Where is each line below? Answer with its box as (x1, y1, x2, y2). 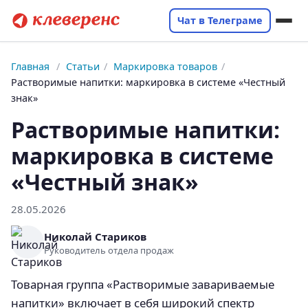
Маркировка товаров (113, 60, 218, 73)
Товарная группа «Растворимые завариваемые (11, 276, 274, 292)
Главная (11, 60, 49, 73)
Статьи (66, 60, 100, 73)
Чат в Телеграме (177, 14, 263, 27)
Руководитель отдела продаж (44, 243, 174, 256)
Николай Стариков (44, 229, 146, 243)
